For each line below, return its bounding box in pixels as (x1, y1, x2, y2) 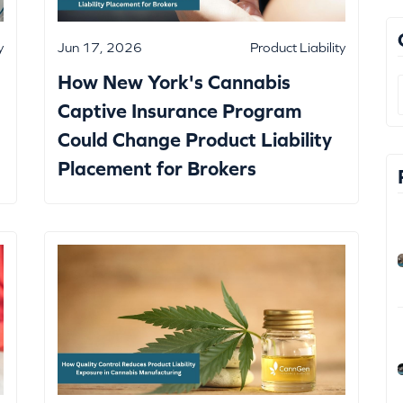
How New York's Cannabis (58, 71, 291, 94)
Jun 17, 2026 (58, 40, 142, 56)
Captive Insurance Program (58, 100, 301, 123)
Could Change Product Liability (58, 129, 332, 152)
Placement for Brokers (58, 157, 256, 181)
